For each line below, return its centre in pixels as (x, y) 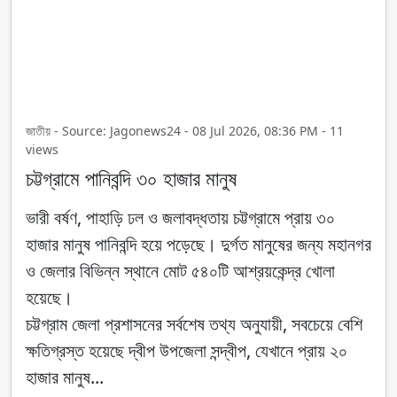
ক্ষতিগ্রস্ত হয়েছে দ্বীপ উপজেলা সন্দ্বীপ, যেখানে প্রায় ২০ (187, 351)
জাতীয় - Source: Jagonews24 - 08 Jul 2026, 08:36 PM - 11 (185, 131)
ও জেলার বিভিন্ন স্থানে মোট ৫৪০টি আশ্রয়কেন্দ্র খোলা (180, 271)
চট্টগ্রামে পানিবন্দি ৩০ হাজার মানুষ (131, 179)
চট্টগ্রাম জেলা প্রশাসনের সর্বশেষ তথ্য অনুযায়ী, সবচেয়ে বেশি (194, 324)
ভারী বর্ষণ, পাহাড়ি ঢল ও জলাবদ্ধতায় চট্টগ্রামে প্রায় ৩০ (180, 218)
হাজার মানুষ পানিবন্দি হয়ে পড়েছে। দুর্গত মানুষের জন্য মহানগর (198, 245)
